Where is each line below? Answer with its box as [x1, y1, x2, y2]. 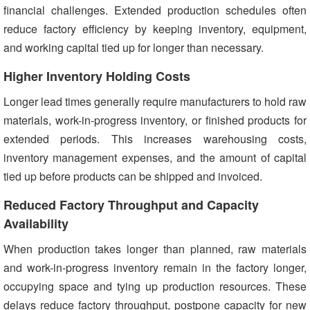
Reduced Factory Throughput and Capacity [3, 196, 259, 215]
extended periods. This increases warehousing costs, [3, 131, 307, 147]
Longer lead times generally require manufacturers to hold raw [3, 93, 307, 110]
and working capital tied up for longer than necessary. [3, 39, 264, 56]
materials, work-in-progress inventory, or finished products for [3, 112, 307, 129]
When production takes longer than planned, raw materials [3, 241, 307, 257]
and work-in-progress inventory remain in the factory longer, [3, 259, 307, 276]
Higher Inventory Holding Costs [3, 67, 190, 86]
